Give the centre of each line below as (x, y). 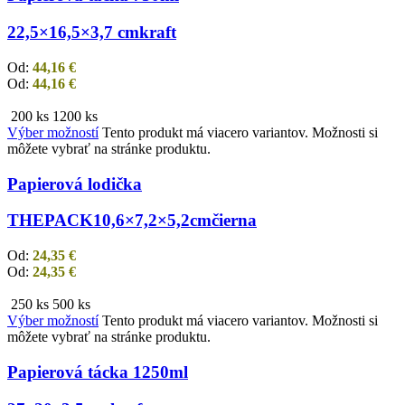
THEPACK (50, 221)
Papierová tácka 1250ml (98, 372)
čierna (234, 221)
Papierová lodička (75, 184)
